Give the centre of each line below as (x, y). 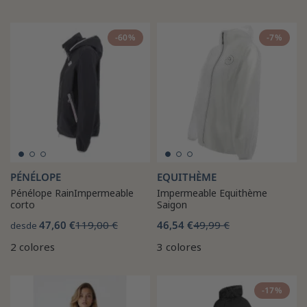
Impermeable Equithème (212, 193)
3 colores (179, 246)
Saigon (172, 204)
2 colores (33, 246)
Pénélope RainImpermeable (72, 193)
